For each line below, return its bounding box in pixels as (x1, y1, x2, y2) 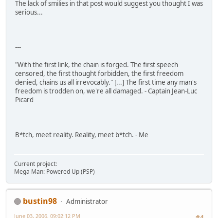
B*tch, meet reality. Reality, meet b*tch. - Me (15, 130, 148, 140)
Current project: (14, 159, 57, 168)
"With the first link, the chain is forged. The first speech (15, 60, 178, 70)
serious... (15, 8, 43, 17)
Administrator (66, 197, 108, 206)
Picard (15, 95, 34, 105)
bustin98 (23, 195, 57, 206)
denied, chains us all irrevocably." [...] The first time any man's (15, 78, 197, 87)
